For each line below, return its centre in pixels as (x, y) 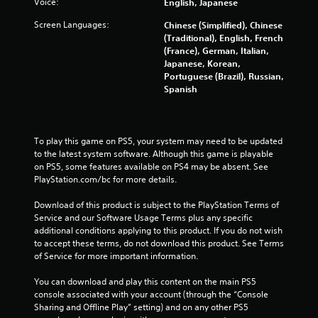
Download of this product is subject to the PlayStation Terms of (157, 204)
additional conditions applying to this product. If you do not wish (158, 230)
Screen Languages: (72, 24)
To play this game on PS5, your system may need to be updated (158, 141)
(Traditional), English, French (224, 37)
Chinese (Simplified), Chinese (223, 24)
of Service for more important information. (116, 256)
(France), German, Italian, (216, 50)
